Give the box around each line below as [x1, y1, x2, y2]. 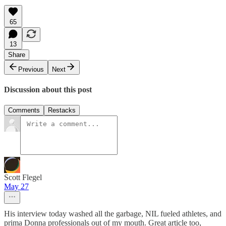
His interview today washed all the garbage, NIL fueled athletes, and [4, 209, 221, 218]
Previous [18, 65, 44, 73]
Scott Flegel [4, 173, 42, 182]
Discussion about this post [4, 85, 92, 94]
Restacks [48, 106, 76, 115]
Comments [8, 106, 40, 115]
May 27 [4, 182, 29, 191]
